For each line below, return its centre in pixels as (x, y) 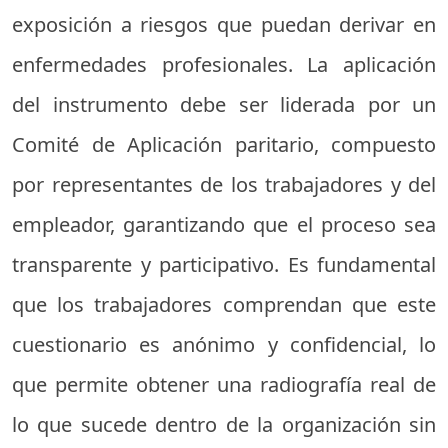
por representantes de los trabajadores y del (224, 184)
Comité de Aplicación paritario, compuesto (224, 144)
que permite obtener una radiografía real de (224, 384)
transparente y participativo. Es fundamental (224, 264)
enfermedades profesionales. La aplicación (224, 64)
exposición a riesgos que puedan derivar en (224, 24)
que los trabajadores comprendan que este (224, 304)
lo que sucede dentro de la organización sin (224, 424)
